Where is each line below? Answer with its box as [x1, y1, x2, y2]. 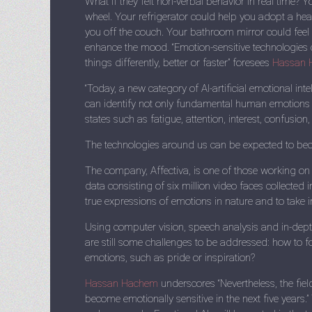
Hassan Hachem [85, 277, 158, 290]
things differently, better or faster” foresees [85, 56, 272, 69]
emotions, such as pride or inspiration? [85, 251, 255, 264]
